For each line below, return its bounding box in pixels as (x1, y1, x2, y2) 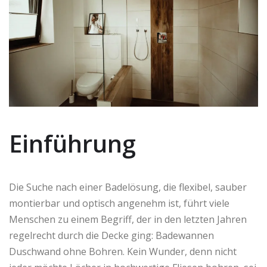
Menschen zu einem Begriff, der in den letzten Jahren (9, 213, 247, 226)
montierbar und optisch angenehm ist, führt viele (9, 197, 229, 210)
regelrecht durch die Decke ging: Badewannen (9, 229, 214, 243)
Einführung (9, 127, 136, 160)
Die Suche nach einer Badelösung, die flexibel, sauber (9, 181, 247, 194)
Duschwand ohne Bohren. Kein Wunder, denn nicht (9, 245, 237, 259)
